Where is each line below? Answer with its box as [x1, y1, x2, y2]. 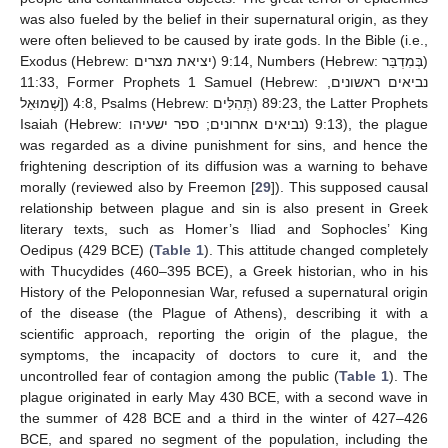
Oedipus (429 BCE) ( [20, 242, 154, 259]
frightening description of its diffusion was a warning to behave [20, 158, 428, 175]
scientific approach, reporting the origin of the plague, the [20, 326, 428, 343]
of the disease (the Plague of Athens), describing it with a [20, 305, 428, 322]
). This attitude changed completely [203, 242, 428, 259]
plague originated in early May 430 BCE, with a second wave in [20, 389, 428, 406]
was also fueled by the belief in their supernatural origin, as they [20, 11, 428, 28]
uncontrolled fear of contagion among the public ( [20, 368, 339, 385]
